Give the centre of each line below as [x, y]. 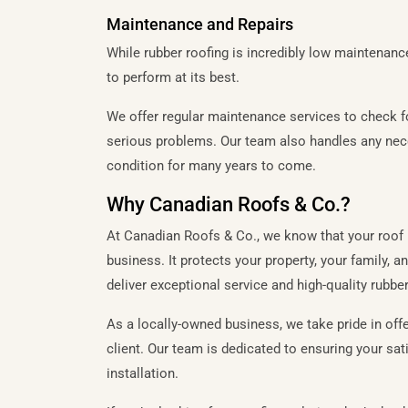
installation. [143, 373]
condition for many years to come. [211, 166]
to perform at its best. [173, 77]
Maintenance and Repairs [200, 24]
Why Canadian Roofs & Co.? [229, 204]
